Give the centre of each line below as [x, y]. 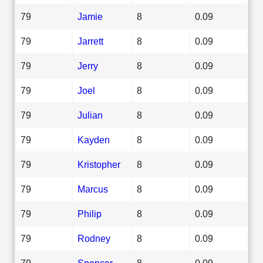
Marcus [93, 189]
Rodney [94, 238]
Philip [90, 213]
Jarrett [90, 41]
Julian [90, 115]
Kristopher [99, 164]
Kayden [94, 139]
